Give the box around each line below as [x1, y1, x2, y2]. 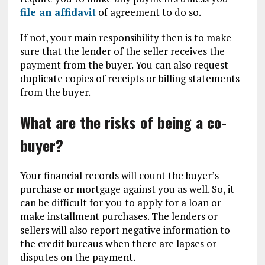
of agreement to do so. [95, 5, 201, 20]
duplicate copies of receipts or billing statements [20, 72, 240, 86]
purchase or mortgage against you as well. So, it [20, 182, 234, 196]
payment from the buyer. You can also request [20, 58, 228, 72]
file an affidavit [20, 5, 96, 20]
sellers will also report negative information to [20, 223, 230, 237]
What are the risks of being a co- [20, 111, 227, 134]
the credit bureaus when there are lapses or [20, 237, 216, 251]
